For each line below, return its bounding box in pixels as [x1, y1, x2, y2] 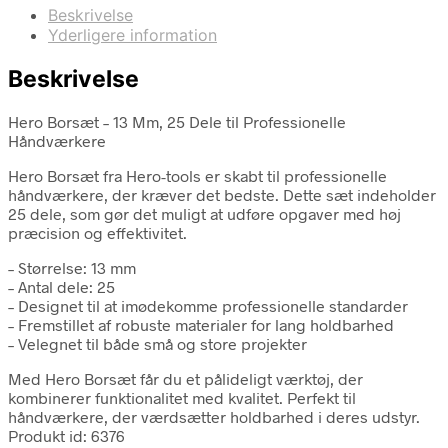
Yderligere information [48, 25, 217, 46]
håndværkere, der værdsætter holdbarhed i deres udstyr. [8, 406, 420, 426]
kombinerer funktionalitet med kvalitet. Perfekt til [8, 387, 356, 407]
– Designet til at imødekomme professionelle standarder [8, 295, 408, 315]
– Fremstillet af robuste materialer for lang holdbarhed [8, 314, 394, 334]
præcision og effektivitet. [8, 222, 187, 242]
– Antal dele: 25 [8, 276, 115, 296]
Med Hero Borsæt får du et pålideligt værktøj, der [8, 368, 363, 388]
